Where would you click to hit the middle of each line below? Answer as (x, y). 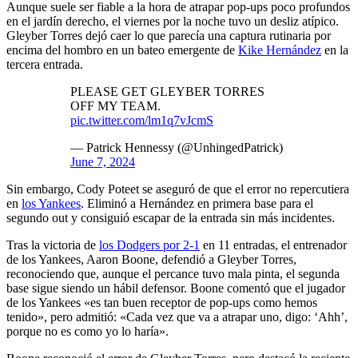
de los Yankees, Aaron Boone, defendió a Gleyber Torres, (151, 259)
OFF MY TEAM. (115, 105)
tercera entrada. (45, 64)
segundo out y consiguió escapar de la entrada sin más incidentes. (171, 217)
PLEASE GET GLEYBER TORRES (167, 91)
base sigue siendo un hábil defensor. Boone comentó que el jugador (176, 288)
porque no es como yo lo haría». (88, 331)
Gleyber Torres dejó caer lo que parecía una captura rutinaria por (169, 35)
